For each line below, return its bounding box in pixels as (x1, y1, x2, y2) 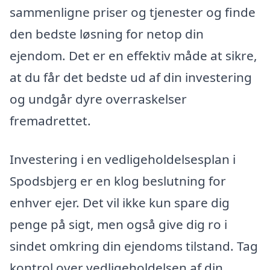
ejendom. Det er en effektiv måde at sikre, (10, 47, 257, 64)
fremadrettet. (10, 112, 91, 129)
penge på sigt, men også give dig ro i (10, 215, 227, 233)
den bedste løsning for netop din (10, 25, 204, 42)
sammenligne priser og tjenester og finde (10, 4, 256, 20)
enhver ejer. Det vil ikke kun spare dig (10, 193, 230, 211)
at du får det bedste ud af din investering (10, 69, 252, 86)
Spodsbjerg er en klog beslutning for (10, 172, 226, 189)
